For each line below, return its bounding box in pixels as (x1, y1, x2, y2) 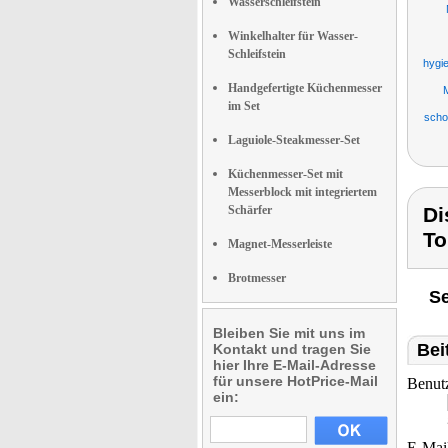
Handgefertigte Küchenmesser (228, 81, 382, 95)
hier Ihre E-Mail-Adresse (213, 357, 376, 373)
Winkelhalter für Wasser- (228, 29, 358, 43)
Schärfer (228, 203, 272, 217)
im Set (228, 99, 260, 113)
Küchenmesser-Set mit (228, 167, 343, 181)
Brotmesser (228, 271, 286, 285)
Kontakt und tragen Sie (213, 341, 371, 357)
